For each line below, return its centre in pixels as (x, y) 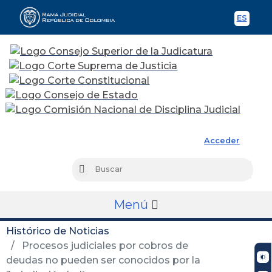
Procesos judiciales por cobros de (104, 245)
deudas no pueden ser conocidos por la (103, 260)
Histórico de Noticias (58, 231)
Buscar (98, 170)
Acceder (222, 140)
